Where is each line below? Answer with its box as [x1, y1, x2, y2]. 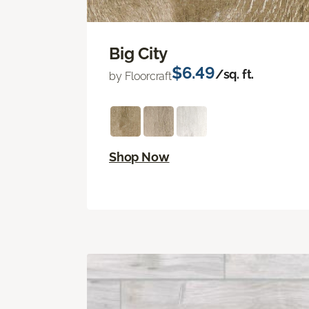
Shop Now [109, 150, 170, 165]
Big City [109, 43, 168, 64]
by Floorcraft [109, 70, 172, 83]
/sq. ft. [215, 67, 255, 82]
